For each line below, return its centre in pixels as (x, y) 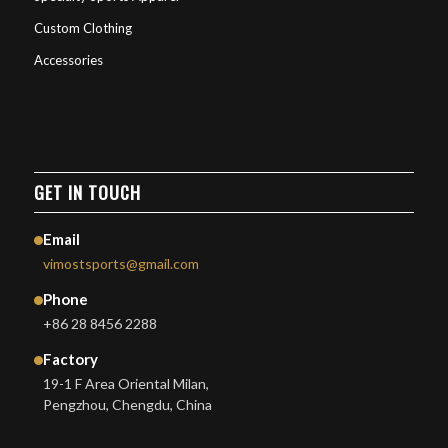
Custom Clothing (82, 27)
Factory (70, 358)
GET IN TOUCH (87, 191)
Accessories (68, 59)
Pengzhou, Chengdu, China (127, 404)
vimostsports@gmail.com (120, 263)
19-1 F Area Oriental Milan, (125, 383)
